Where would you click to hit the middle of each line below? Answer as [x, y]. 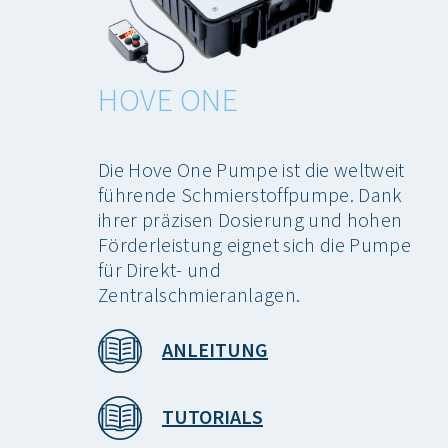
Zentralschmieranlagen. [199, 294]
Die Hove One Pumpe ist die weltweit [251, 169]
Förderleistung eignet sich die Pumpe [254, 244]
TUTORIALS [212, 417]
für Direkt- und [159, 269]
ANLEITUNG [215, 350]
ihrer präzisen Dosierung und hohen [250, 219]
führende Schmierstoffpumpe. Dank [250, 194]
